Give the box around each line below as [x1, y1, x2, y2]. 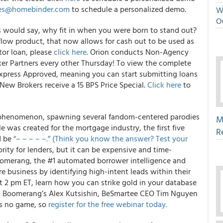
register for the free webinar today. [48, 198, 167, 210]
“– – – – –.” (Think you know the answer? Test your [13, 132, 188, 144]
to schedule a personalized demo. [70, 3, 186, 15]
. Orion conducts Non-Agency [87, 46, 189, 58]
